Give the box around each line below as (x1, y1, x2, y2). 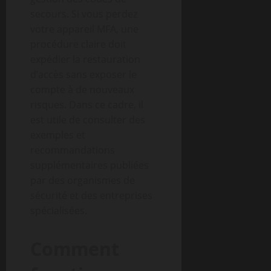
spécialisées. (30, 204, 87, 217)
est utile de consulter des (30, 113, 145, 126)
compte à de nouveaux (30, 83, 134, 96)
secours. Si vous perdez (30, 7, 137, 21)
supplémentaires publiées (30, 158, 149, 172)
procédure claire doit (30, 38, 126, 51)
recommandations (30, 143, 115, 157)
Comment (30, 237, 119, 261)
